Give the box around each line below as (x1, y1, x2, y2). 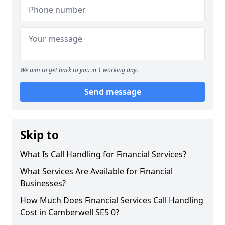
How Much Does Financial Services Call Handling (20, 195, 203, 206)
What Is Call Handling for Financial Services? (20, 149, 186, 160)
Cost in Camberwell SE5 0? (20, 207, 119, 218)
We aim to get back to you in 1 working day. (20, 66, 138, 74)
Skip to (20, 127, 59, 143)
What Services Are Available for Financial (20, 166, 173, 177)
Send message (84, 86, 141, 97)
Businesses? (20, 178, 66, 189)
